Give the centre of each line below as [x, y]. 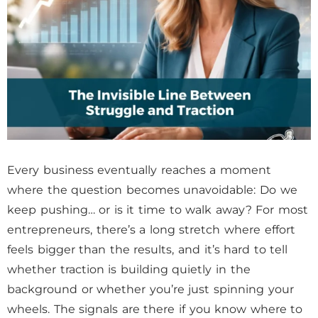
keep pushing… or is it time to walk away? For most [158, 210]
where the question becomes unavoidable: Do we [152, 190]
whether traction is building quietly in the [129, 269]
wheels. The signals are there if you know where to [155, 309]
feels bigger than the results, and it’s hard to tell [148, 250]
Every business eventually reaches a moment [139, 170]
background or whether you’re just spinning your [150, 289]
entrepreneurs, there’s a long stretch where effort [151, 230]
